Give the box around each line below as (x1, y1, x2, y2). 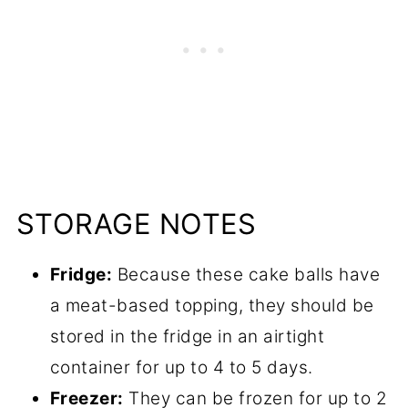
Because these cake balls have (112, 263, 381, 285)
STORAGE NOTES (15, 206, 257, 240)
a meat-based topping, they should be (49, 294, 374, 316)
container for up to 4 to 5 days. (49, 356, 313, 378)
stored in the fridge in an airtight (49, 325, 325, 347)
